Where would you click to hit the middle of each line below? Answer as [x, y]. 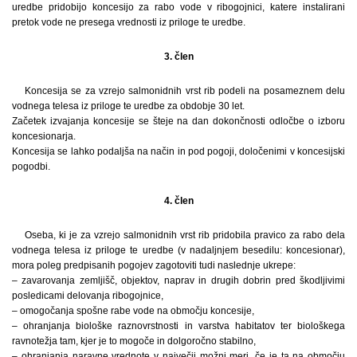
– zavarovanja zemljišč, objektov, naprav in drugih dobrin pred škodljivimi [178, 280]
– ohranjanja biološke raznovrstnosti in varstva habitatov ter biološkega [178, 326]
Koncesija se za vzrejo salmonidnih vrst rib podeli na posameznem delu [185, 90]
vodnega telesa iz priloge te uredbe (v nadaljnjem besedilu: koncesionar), [178, 250]
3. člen [178, 56]
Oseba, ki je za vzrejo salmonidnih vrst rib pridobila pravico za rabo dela [185, 235]
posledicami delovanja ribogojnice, [88, 295]
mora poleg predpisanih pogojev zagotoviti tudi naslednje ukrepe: [154, 265]
